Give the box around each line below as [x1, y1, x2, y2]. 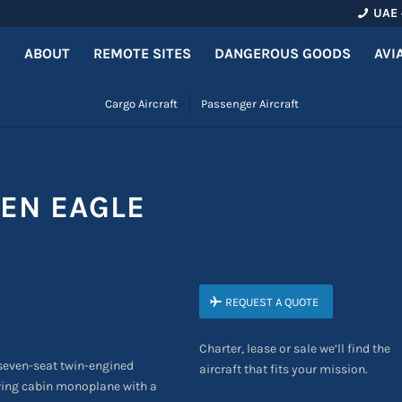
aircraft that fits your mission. [198, 361, 368, 377]
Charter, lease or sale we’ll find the [198, 340, 390, 356]
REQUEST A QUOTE [224, 295, 319, 309]
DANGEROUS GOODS [214, 45, 351, 62]
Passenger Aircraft [201, 97, 299, 110]
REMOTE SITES [93, 45, 191, 62]
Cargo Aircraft [105, 97, 178, 110]
